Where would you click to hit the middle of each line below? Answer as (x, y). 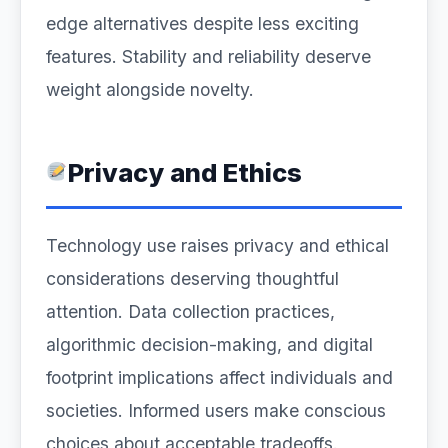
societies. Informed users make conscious (216, 410)
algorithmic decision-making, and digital (209, 344)
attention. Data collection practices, (190, 311)
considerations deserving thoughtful (192, 278)
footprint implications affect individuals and (219, 377)
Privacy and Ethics (184, 172)
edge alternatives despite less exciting (202, 23)
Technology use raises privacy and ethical (217, 245)
